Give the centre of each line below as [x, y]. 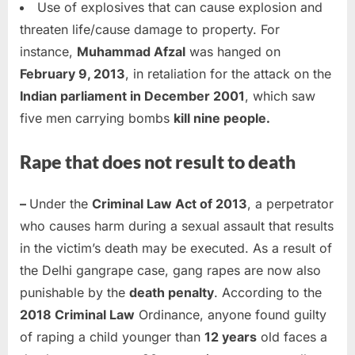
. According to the [268, 292]
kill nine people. [222, 118]
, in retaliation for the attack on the [228, 73]
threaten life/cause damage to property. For [150, 29]
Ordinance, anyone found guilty [231, 314]
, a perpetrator [290, 203]
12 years [231, 336]
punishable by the [74, 292]
